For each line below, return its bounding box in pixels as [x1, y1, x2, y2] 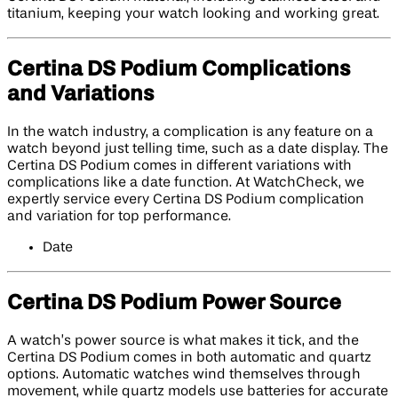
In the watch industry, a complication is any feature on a [7, 124, 373, 139]
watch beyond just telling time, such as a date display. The [7, 141, 388, 156]
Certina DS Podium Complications [7, 58, 350, 80]
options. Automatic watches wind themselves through [7, 367, 361, 382]
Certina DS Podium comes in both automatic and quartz [7, 350, 371, 365]
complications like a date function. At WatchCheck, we [7, 175, 364, 190]
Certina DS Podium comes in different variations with [7, 158, 352, 173]
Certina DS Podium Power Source [7, 291, 341, 314]
